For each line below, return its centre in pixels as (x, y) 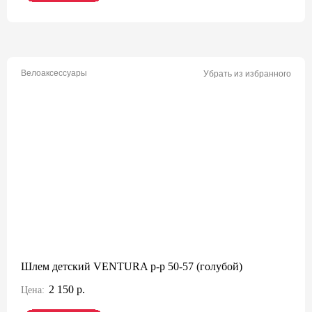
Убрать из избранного (247, 74)
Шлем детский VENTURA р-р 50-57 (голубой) (132, 266)
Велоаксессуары (54, 73)
